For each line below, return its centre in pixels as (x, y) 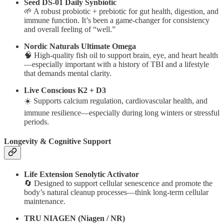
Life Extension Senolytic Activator (81, 174)
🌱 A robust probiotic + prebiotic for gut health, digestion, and (121, 11)
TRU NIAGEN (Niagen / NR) (74, 218)
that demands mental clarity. (68, 73)
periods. (36, 121)
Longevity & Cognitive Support (57, 141)
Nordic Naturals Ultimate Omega (80, 46)
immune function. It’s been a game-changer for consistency (117, 20)
